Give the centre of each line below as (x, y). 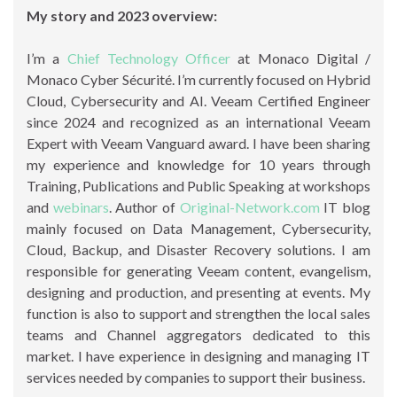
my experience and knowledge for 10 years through (198, 164)
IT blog (345, 206)
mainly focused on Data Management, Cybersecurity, (198, 228)
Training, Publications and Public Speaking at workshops (198, 185)
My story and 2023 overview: (122, 15)
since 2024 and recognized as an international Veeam (198, 121)
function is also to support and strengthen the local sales (198, 313)
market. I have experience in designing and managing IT (198, 355)
